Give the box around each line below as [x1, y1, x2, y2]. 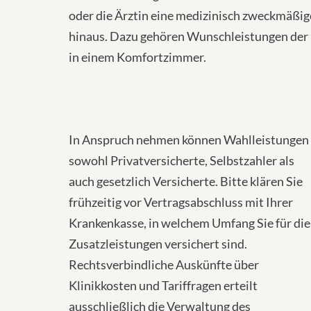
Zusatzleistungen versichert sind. [69, 236, 247, 251]
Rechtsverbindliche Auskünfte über [69, 257, 259, 272]
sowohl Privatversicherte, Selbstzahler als [69, 153, 294, 168]
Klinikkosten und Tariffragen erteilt [69, 278, 258, 293]
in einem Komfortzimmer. [69, 49, 206, 65]
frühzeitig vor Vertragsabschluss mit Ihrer [69, 194, 293, 210]
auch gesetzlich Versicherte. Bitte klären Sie [69, 174, 303, 189]
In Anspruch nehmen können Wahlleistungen [69, 132, 309, 147]
